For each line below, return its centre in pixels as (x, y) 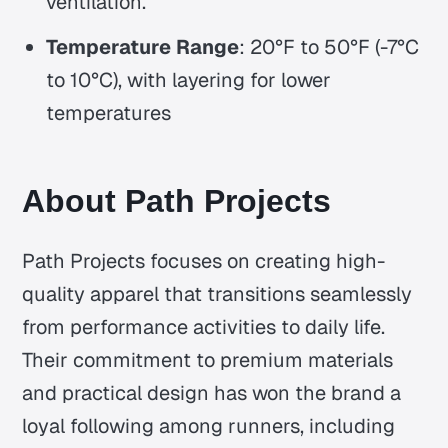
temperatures (109, 112)
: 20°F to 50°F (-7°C (329, 46)
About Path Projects (177, 200)
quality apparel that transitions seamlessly (217, 293)
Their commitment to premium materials (208, 359)
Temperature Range (143, 46)
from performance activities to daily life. (204, 326)
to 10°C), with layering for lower (189, 79)
